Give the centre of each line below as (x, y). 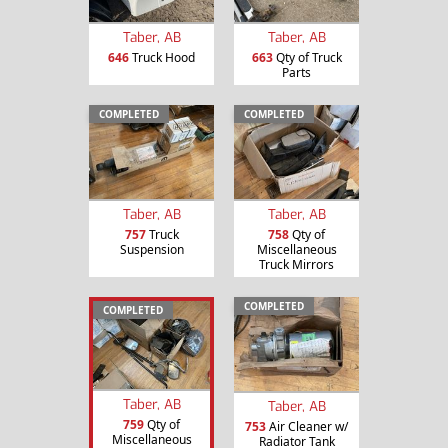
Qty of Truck (307, 58)
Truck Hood (162, 58)
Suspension (151, 249)
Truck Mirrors (296, 264)
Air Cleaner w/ (307, 426)
